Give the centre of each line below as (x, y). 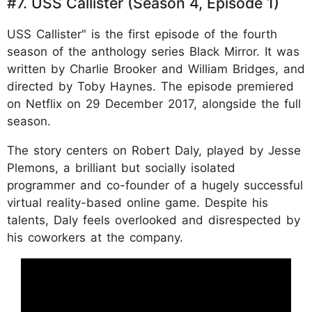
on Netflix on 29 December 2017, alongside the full (154, 103)
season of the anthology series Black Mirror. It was (153, 51)
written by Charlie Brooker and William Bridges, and (156, 69)
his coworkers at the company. (95, 237)
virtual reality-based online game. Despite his (138, 202)
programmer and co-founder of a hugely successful (155, 185)
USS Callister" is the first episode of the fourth (142, 34)
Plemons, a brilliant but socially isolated (121, 167)
